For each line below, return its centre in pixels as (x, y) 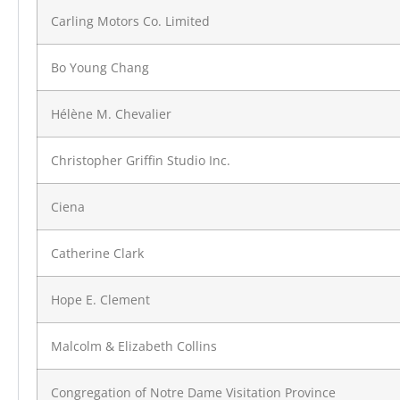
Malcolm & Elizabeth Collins (134, 346)
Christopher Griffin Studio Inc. (141, 161)
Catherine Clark (97, 254)
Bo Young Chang (100, 68)
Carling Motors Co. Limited (130, 21)
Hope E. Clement (100, 300)
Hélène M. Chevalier (111, 114)
